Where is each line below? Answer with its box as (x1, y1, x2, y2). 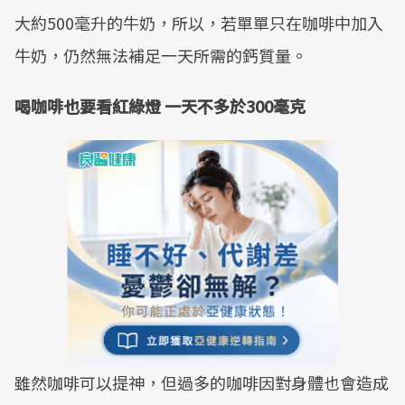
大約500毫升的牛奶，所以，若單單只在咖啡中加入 (14, 11, 383, 34)
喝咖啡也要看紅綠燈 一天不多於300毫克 (14, 94, 306, 118)
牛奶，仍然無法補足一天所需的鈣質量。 (14, 43, 307, 67)
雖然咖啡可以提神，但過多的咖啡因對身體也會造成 (14, 371, 389, 394)
